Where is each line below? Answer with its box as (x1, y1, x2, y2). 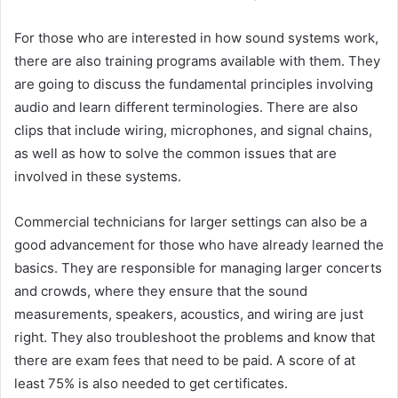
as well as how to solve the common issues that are (14, 145, 337, 163)
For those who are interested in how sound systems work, (14, 29, 378, 47)
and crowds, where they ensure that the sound (14, 283, 307, 300)
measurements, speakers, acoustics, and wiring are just (14, 306, 363, 323)
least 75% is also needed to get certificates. (14, 375, 288, 393)
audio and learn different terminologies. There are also (14, 99, 358, 116)
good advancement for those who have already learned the (14, 236, 384, 254)
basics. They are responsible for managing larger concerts (14, 259, 382, 277)
